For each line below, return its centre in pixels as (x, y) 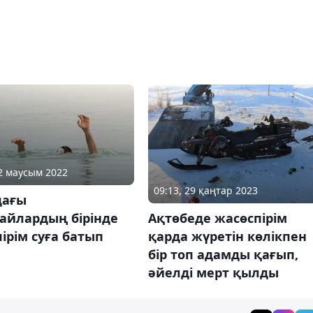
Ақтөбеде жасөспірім (217, 218)
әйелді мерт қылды (213, 273)
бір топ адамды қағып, (223, 255)
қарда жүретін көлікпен (227, 236)
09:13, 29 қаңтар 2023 (205, 191)
